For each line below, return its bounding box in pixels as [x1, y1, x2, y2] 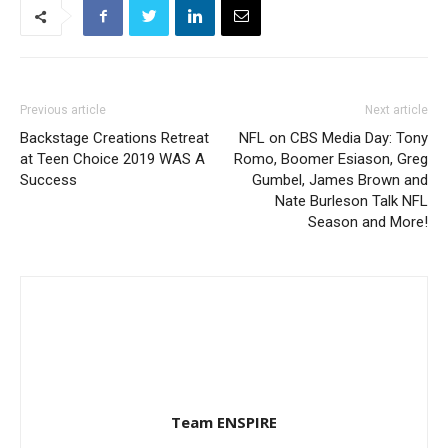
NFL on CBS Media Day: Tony [239, 129, 428, 147]
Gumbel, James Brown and [252, 171, 428, 189]
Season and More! [308, 213, 428, 231]
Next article [365, 103, 428, 117]
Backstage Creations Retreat [20, 129, 209, 147]
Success [20, 171, 77, 189]
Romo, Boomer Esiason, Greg [234, 150, 428, 168]
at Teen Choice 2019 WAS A [20, 150, 205, 168]
